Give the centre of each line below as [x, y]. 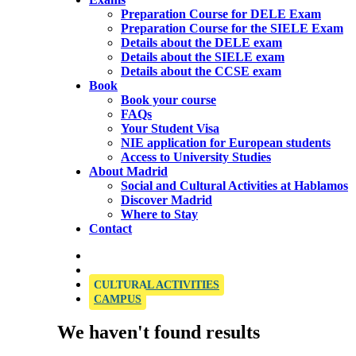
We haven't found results [159, 332]
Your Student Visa [170, 128]
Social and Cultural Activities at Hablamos [234, 186]
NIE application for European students [226, 143]
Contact [110, 228]
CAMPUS [118, 299]
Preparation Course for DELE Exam [221, 14]
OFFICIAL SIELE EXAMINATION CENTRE [219, 255]
